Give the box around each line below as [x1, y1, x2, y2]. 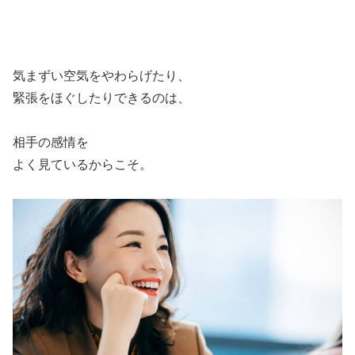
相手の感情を [13, 136, 89, 150]
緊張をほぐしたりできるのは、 [13, 91, 190, 105]
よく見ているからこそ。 [13, 158, 152, 172]
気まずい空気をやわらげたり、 [13, 69, 190, 83]
